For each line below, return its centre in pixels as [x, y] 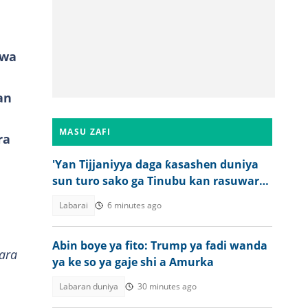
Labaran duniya [89, 286]
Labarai [74, 205]
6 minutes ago [134, 205]
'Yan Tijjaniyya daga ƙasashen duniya [155, 164]
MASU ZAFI [85, 132]
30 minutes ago [167, 286]
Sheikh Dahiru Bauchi [112, 197]
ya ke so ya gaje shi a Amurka [133, 262]
